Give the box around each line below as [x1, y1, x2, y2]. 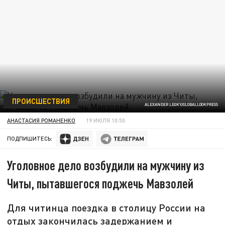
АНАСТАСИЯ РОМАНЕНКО [7, 117, 76, 124]
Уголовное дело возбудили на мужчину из [7, 157, 205, 173]
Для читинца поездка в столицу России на [7, 201, 206, 214]
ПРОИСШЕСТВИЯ [12, 96, 70, 105]
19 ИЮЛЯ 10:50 [86, 117, 126, 124]
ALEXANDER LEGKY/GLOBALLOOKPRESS [144, 102, 218, 107]
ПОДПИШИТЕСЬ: [7, 135, 53, 142]
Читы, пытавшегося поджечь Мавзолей [7, 175, 194, 191]
